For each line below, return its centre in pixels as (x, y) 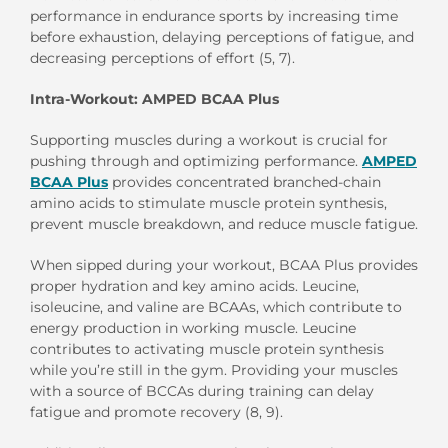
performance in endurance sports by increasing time (214, 16)
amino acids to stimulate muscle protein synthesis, (208, 203)
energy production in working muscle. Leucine (193, 328)
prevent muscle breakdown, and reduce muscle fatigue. (224, 224)
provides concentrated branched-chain (244, 182)
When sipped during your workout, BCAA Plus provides (224, 265)
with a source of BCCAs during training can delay (202, 391)
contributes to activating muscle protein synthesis (207, 349)
